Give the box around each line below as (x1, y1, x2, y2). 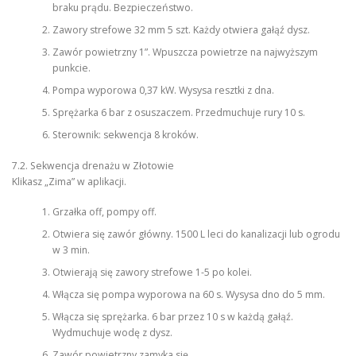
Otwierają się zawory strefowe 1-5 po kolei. (52, 265, 252, 280)
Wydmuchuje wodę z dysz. (52, 326, 172, 340)
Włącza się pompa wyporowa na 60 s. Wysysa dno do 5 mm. (52, 288, 325, 302)
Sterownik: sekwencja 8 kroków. (52, 128, 199, 142)
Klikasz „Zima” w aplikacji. (12, 174, 126, 188)
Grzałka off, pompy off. (52, 205, 157, 219)
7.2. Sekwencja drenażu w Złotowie (12, 158, 174, 172)
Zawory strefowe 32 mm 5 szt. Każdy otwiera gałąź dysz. (52, 23, 310, 37)
